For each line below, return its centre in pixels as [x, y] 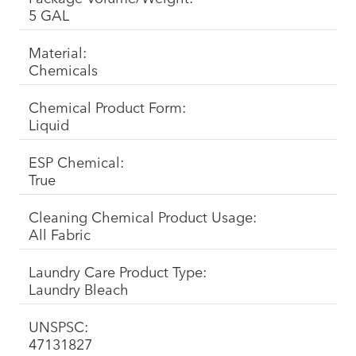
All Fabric [60, 233]
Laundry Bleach [79, 288]
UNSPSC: [58, 325]
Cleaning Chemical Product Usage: [143, 216]
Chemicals [63, 69]
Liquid [49, 124]
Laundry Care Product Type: [118, 271]
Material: [58, 51]
